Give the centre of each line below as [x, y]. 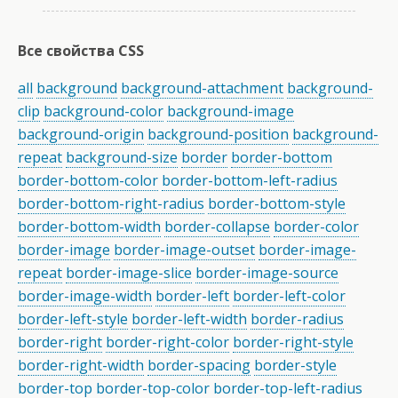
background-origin [81, 135]
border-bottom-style [277, 204]
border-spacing [199, 366]
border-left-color [289, 296]
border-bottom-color [88, 181]
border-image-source [267, 273]
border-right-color [167, 342]
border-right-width [81, 366]
